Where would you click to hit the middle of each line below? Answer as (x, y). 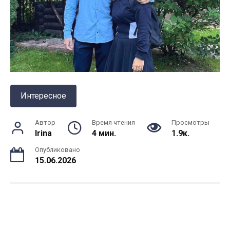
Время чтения (113, 123)
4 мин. (104, 133)
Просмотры (190, 123)
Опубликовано (57, 150)
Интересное (43, 96)
